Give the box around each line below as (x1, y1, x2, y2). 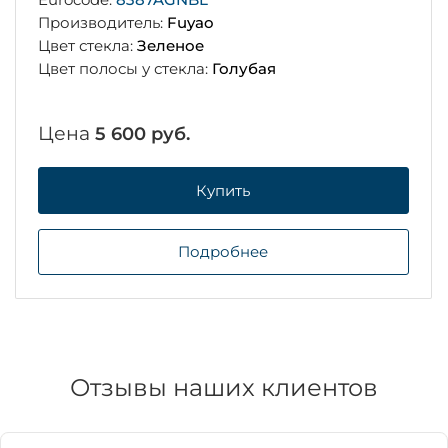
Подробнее (178, 242, 269, 262)
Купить (196, 180, 251, 200)
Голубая (212, 58, 276, 78)
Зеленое (137, 35, 204, 55)
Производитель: (38, 13, 167, 32)
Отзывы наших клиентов (70, 372, 378, 402)
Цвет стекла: (38, 35, 137, 55)
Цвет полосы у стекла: (38, 58, 212, 78)
